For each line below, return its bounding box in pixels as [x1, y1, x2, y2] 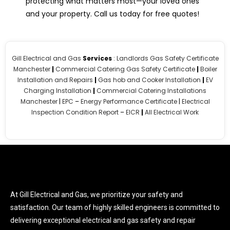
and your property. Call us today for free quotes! [26, 8, 199, 19]
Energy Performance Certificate [80, 97, 177, 106]
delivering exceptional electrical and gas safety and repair [10, 216, 196, 224]
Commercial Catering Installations [97, 86, 206, 95]
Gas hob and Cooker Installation [98, 75, 201, 84]
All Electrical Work [145, 107, 199, 117]
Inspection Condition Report [31, 107, 119, 117]
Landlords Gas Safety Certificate [116, 53, 219, 63]
